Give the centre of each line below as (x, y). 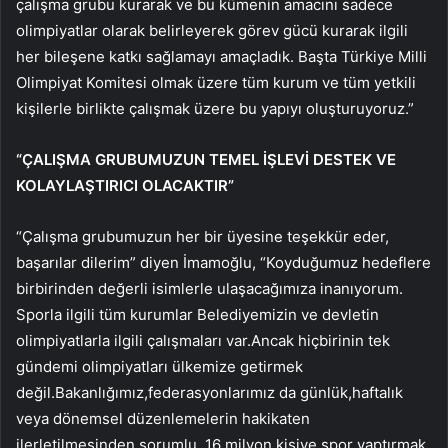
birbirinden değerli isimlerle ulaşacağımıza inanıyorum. (209, 288)
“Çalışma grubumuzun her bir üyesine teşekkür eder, (202, 236)
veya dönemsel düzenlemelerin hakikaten (163, 418)
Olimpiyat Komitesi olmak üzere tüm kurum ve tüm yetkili (216, 82)
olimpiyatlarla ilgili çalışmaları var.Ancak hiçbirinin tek (203, 340)
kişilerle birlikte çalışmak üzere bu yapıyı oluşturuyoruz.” (215, 108)
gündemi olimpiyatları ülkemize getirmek (159, 366)
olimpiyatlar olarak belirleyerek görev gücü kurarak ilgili (212, 30)
